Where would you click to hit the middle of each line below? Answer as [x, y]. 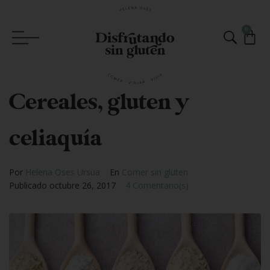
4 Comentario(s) [157, 185]
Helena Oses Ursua [63, 172]
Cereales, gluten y [99, 102]
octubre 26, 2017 [83, 185]
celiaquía [55, 139]
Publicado [29, 185]
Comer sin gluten [155, 172]
